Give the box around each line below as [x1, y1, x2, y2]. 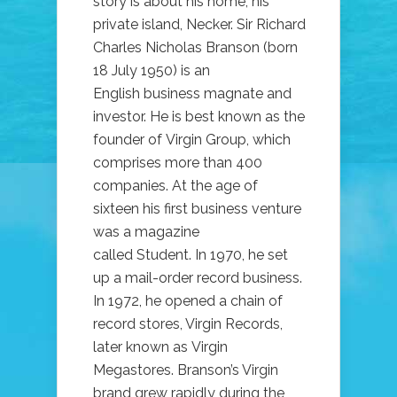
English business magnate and [93, 85, 292, 103]
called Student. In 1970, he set [93, 246, 288, 264]
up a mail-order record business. [93, 269, 302, 287]
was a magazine [93, 223, 199, 241]
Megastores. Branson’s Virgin [93, 362, 278, 379]
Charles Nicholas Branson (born [93, 39, 298, 57]
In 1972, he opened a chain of [93, 292, 283, 310]
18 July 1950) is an [93, 62, 210, 80]
